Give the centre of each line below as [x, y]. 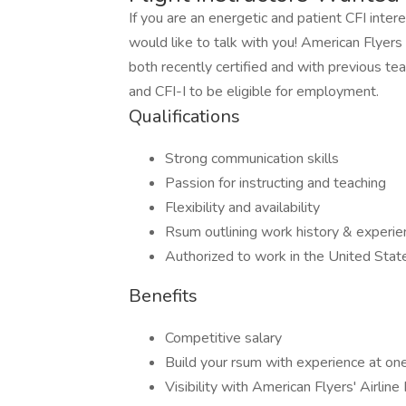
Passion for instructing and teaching [275, 183]
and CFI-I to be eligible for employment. [254, 92]
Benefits [163, 296]
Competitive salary [223, 338]
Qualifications [184, 116]
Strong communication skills [252, 159]
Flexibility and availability [242, 208]
